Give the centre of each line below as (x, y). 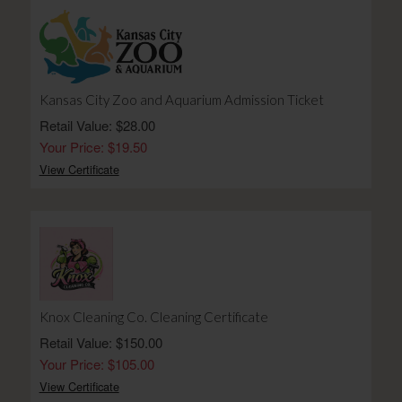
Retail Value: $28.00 (97, 125)
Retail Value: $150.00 (100, 342)
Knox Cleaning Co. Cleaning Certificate (153, 317)
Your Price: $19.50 (93, 147)
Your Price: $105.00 (96, 364)
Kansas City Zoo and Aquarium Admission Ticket (181, 100)
